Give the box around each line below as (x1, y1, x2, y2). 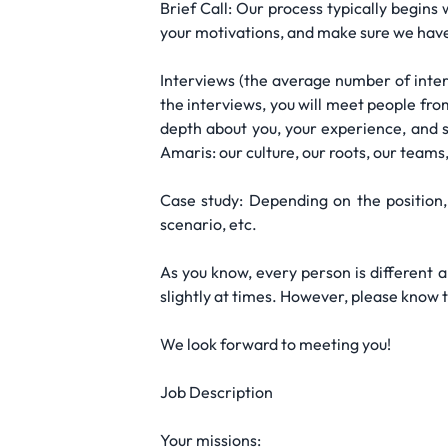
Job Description (160, 382, 273, 402)
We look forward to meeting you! (160, 334, 391, 354)
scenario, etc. (160, 214, 257, 234)
